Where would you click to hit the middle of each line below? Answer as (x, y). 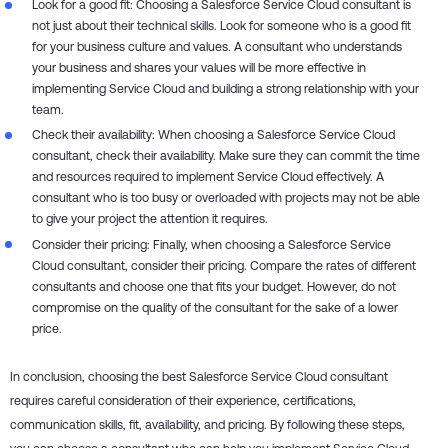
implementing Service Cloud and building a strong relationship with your (226, 89)
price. (47, 328)
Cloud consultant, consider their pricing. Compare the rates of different (224, 265)
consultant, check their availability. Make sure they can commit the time (226, 156)
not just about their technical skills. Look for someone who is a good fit (222, 26)
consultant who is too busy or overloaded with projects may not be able (226, 198)
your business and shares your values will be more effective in (199, 68)
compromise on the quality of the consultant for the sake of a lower (215, 307)
